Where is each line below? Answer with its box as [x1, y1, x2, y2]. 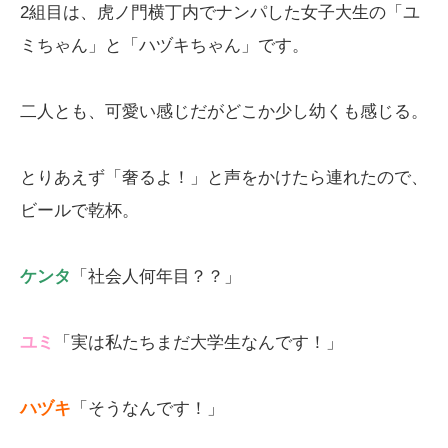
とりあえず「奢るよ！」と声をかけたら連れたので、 [20, 167, 428, 186]
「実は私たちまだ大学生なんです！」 [54, 332, 343, 351]
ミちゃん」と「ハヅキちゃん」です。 [20, 35, 309, 54]
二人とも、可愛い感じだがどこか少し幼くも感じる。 [20, 101, 428, 120]
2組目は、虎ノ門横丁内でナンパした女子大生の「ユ [20, 2, 420, 21]
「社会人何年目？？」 [71, 266, 241, 285]
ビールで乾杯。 [20, 200, 139, 219]
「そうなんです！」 [71, 398, 224, 417]
